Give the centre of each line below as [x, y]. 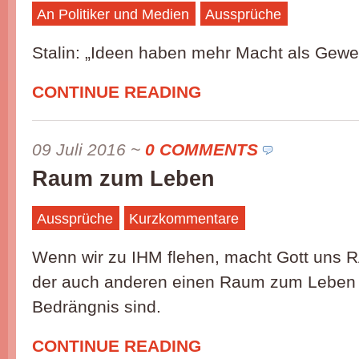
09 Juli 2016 [79, 149]
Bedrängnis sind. [97, 307]
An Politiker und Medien [113, 14]
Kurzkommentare [184, 219]
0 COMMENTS [202, 149]
